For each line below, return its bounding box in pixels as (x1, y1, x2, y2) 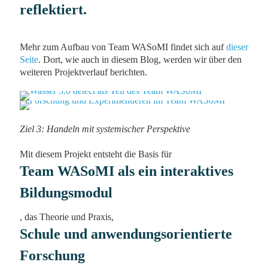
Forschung (20, 248, 85, 263)
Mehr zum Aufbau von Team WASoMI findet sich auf (20, 41, 226, 52)
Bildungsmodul (20, 184, 112, 200)
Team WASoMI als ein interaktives (20, 163, 233, 179)
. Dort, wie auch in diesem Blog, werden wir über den (38, 54, 242, 65)
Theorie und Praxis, (39, 212, 114, 222)
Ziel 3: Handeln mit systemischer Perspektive (20, 123, 190, 134)
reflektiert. (20, 2, 87, 17)
